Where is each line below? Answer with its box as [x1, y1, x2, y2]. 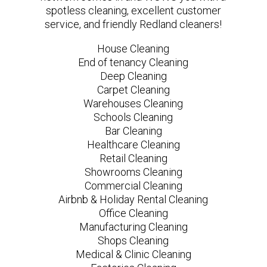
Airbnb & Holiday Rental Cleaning [58, 193, 209, 206]
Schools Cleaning [94, 110, 173, 123]
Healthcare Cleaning [86, 138, 180, 151]
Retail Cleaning [99, 151, 167, 164]
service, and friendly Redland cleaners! [45, 17, 222, 30]
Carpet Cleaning [97, 83, 170, 96]
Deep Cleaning [100, 69, 167, 82]
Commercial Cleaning [84, 179, 182, 192]
